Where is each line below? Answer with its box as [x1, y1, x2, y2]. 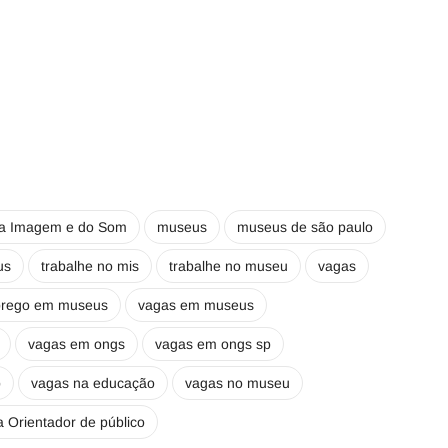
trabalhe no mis [41, 258, 139, 274]
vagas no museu [185, 375, 290, 391]
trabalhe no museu [169, 258, 288, 274]
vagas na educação [31, 375, 155, 391]
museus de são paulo [237, 219, 373, 235]
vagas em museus [138, 297, 254, 313]
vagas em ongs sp [155, 336, 271, 352]
